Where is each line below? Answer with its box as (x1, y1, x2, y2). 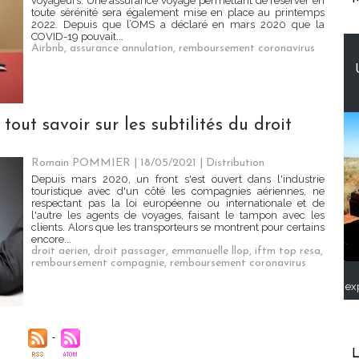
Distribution (206, 157, 264, 170)
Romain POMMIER (31, 157, 131, 170)
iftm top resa (255, 245, 321, 258)
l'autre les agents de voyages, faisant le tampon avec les (31, 209, 325, 222)
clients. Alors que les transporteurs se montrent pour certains (31, 221, 325, 234)
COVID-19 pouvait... (31, 30, 123, 43)
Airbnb (31, 42, 64, 55)
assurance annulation (70, 42, 173, 55)
